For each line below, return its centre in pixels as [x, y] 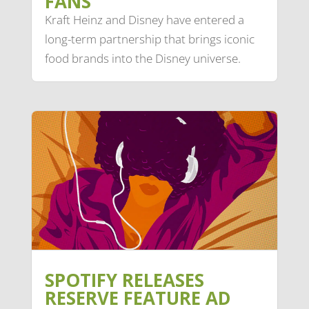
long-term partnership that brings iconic [149, 39]
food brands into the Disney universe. [142, 58]
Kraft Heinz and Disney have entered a [144, 19]
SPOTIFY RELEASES [124, 280]
